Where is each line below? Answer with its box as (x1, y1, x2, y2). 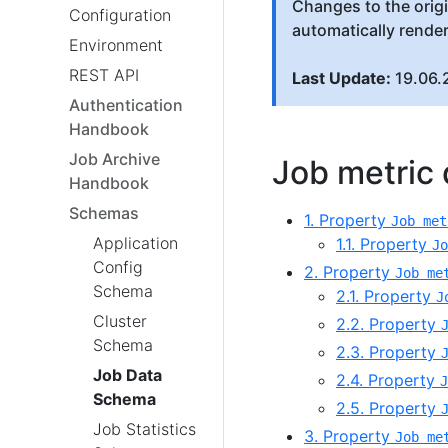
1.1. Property (336, 234, 432, 255)
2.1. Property (336, 286, 436, 307)
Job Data (93, 365, 162, 385)
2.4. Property (336, 370, 440, 391)
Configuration (69, 5, 171, 25)
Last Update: (292, 68, 391, 89)
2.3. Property (336, 342, 441, 363)
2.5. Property (336, 398, 441, 419)
